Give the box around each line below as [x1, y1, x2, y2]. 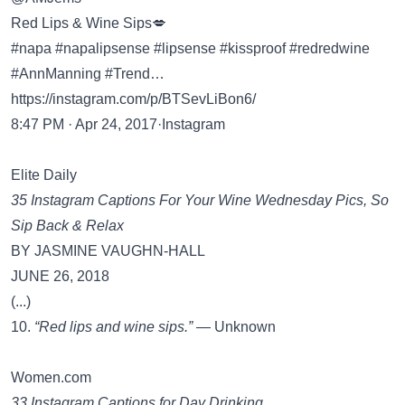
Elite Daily [11, 167, 77, 183]
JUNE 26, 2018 [11, 268, 109, 284]
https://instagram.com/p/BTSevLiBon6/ [11, 91, 256, 107]
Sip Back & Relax [11, 218, 124, 233]
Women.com [11, 370, 91, 385]
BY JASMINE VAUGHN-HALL [11, 243, 205, 259]
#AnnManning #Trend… [11, 66, 165, 81]
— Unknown [193, 319, 276, 334]
